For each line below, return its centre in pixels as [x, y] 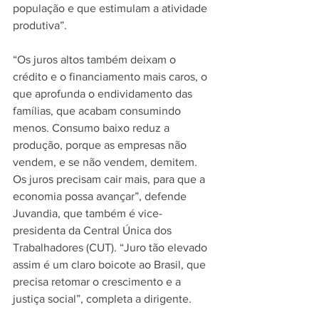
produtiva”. [40, 25]
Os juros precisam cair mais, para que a [110, 179]
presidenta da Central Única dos [94, 230]
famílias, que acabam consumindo [98, 111]
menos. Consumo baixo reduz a [93, 128]
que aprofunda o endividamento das [104, 94]
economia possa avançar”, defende [101, 196]
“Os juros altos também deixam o [96, 59]
